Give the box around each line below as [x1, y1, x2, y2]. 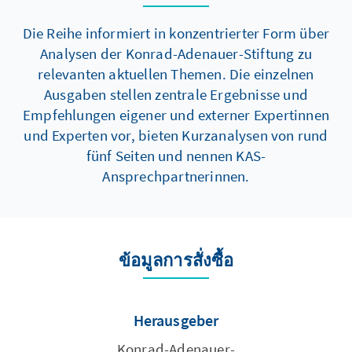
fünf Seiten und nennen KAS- [86, 146, 266, 166]
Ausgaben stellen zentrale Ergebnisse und [43, 85, 308, 104]
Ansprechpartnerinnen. [102, 167, 250, 186]
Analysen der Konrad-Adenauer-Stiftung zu [39, 44, 312, 64]
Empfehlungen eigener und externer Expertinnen [22, 105, 329, 125]
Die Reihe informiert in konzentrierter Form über [22, 24, 330, 43]
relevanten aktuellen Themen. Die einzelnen [38, 64, 314, 84]
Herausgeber [144, 310, 219, 331]
